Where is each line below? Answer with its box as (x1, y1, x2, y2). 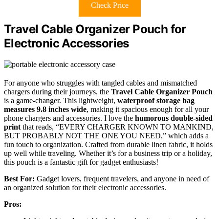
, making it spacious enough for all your (87, 105, 209, 113)
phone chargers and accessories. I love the (4, 113, 135, 122)
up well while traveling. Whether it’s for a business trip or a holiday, (4, 149, 212, 157)
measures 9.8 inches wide (4, 105, 87, 113)
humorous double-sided (135, 113, 213, 122)
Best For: (4, 174, 35, 183)
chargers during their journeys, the (4, 87, 111, 96)
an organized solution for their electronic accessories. (4, 183, 166, 192)
